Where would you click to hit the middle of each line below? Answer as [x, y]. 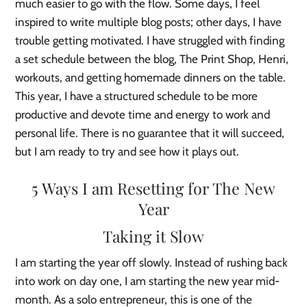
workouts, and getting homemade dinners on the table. [151, 77]
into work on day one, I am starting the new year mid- [148, 281]
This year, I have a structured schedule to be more [137, 96]
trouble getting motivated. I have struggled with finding [150, 40]
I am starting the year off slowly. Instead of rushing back [152, 262]
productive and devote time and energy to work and [143, 114]
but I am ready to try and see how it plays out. [129, 151]
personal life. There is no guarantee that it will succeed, [150, 133]
